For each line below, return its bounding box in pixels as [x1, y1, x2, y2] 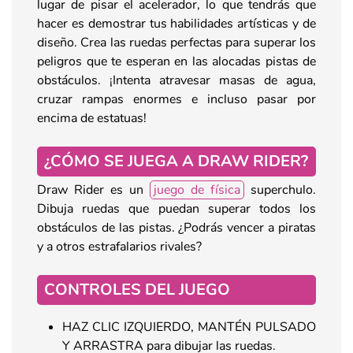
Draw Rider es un [37, 180, 150, 199]
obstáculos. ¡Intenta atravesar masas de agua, [37, 71, 316, 89]
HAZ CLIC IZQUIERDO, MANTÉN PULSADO [62, 318, 316, 336]
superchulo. [244, 180, 316, 199]
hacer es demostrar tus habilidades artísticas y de [37, 14, 316, 32]
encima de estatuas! [37, 109, 147, 127]
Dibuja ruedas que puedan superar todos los [37, 199, 316, 217]
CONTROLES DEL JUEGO [44, 278, 230, 300]
